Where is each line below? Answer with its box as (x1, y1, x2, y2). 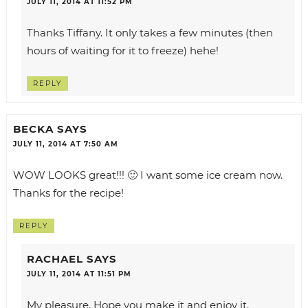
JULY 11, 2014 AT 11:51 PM (26, 269, 131, 278)
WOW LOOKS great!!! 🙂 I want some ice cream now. (12, 168, 283, 182)
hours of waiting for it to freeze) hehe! (26, 43, 219, 57)
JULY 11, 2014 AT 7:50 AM (12, 140, 118, 149)
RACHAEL (26, 252, 83, 265)
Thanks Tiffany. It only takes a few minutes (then (26, 25, 273, 39)
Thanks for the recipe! (12, 186, 124, 200)
